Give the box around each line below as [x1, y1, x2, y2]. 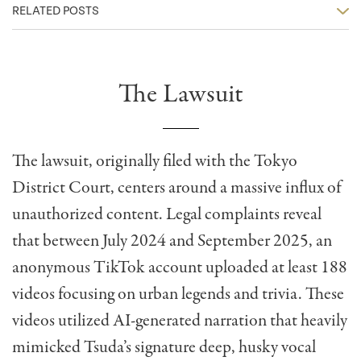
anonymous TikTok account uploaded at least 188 [12, 255, 347, 280]
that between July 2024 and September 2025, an [12, 228, 332, 253]
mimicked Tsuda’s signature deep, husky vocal [12, 334, 316, 359]
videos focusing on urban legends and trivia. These [12, 281, 344, 306]
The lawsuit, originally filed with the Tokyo [12, 148, 297, 173]
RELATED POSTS [12, 3, 99, 18]
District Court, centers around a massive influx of [12, 175, 341, 200]
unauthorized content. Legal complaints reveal [12, 201, 322, 226]
